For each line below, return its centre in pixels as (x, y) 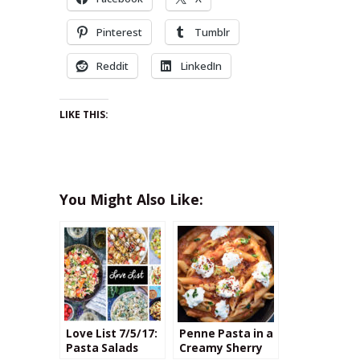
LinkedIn (201, 65)
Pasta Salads (102, 348)
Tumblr (212, 32)
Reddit (112, 65)
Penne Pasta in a (226, 333)
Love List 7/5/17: (112, 333)
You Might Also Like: (131, 199)
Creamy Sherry (221, 348)
